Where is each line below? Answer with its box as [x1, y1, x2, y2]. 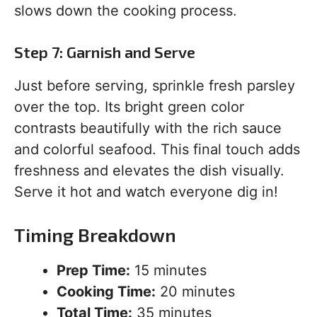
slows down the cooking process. [14, 2, 237, 20]
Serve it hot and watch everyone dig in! [14, 183, 278, 201]
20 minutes [156, 283, 235, 301]
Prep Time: [57, 262, 130, 279]
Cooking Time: [57, 283, 156, 301]
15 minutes [130, 262, 207, 279]
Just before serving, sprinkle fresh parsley [14, 77, 295, 95]
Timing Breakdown [14, 224, 176, 246]
